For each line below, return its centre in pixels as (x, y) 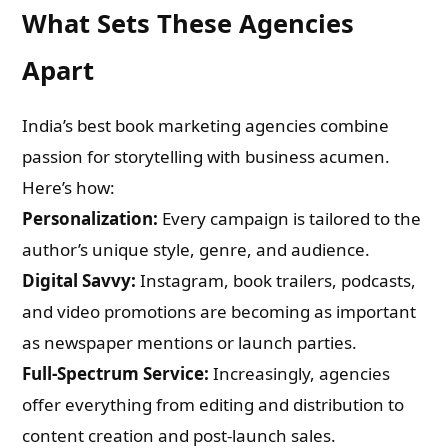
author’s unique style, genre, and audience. (196, 249)
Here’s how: (69, 187)
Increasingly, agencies (300, 373)
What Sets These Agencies (188, 23)
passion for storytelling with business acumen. (206, 156)
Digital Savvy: (79, 280)
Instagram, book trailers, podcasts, (276, 280)
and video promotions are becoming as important (219, 311)
